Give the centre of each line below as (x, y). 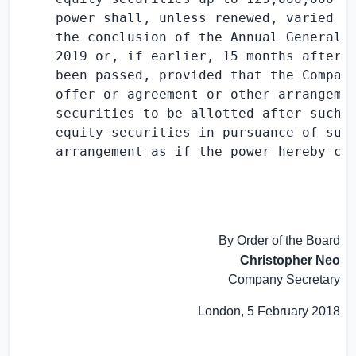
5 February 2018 (294, 311)
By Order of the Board (279, 240)
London (219, 311)
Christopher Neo (290, 260)
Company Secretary (284, 279)
